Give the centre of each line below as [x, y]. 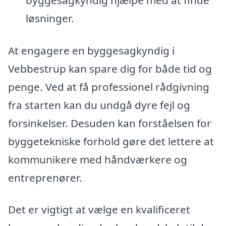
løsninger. [50, 18]
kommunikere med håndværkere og [98, 159]
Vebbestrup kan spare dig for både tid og [110, 68]
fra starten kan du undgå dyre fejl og [99, 105]
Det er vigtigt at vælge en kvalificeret [99, 210]
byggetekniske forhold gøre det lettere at [111, 141]
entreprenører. [45, 177]
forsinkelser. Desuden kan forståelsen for [110, 123]
